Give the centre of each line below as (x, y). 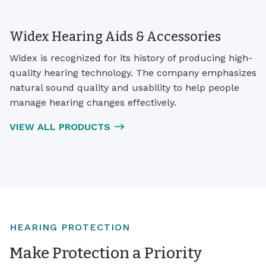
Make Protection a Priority (106, 253)
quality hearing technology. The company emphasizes (133, 72)
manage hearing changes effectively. (93, 102)
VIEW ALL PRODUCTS (60, 126)
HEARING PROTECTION (70, 227)
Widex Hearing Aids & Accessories (115, 37)
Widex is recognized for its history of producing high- (131, 58)
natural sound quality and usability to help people (124, 87)
